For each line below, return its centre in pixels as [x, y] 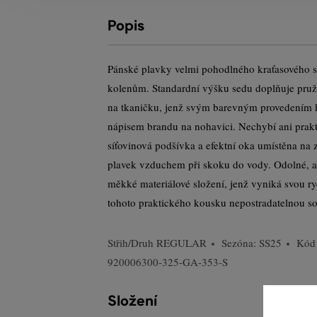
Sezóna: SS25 [252, 243]
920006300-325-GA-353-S [168, 262]
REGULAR [181, 243]
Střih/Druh [132, 243]
